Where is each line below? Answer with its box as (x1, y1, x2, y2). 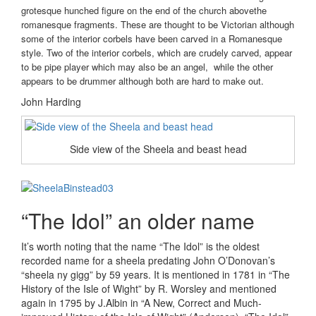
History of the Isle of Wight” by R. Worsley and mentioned (21, 281, 276, 296)
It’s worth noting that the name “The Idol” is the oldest (21, 239, 260, 254)
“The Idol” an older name (21, 205, 255, 236)
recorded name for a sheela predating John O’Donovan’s (21, 253, 275, 268)
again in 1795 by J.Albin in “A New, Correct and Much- (21, 296, 262, 310)
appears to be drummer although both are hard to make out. (21, 73, 264, 87)
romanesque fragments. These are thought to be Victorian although (21, 17, 294, 31)
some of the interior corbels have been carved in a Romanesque (21, 31, 282, 45)
